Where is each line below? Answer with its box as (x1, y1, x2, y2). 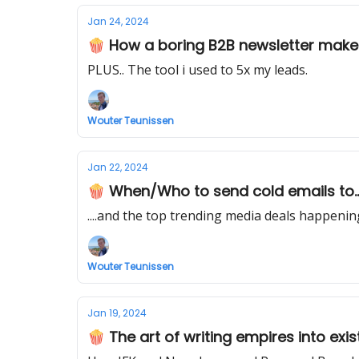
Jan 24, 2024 (87, 14, 149, 28)
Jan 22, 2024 (87, 160, 148, 174)
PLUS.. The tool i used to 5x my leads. (87, 61, 308, 79)
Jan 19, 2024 (87, 306, 147, 320)
